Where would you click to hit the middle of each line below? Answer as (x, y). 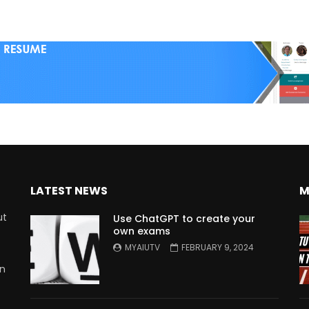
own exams (142, 231)
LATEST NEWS (69, 190)
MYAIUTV (142, 247)
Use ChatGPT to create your (184, 218)
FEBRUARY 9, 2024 (218, 247)
